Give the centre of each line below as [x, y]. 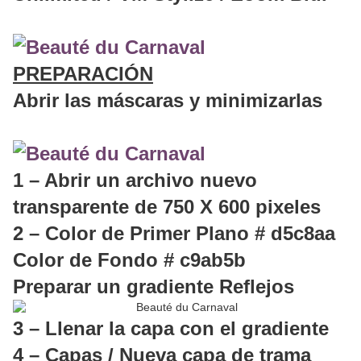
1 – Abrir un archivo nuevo [135, 180]
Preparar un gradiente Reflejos [154, 287]
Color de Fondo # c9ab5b [129, 260]
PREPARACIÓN [83, 74]
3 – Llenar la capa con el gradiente [171, 329]
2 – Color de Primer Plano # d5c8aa [174, 234]
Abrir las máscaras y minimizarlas [168, 101]
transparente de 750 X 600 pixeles [167, 207]
